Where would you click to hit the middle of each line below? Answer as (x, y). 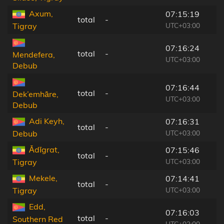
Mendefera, (34, 55)
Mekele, (43, 178)
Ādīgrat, (44, 149)
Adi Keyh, (47, 121)
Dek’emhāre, (35, 94)
